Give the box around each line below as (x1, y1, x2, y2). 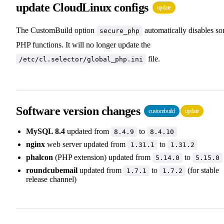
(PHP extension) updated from (53, 152, 152, 161)
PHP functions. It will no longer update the (16, 40, 150, 49)
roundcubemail (26, 165, 77, 174)
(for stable (185, 165, 219, 174)
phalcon (26, 152, 53, 161)
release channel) (26, 174, 76, 183)
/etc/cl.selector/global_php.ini (19, 55, 143, 63)
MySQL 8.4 (26, 126, 65, 135)
